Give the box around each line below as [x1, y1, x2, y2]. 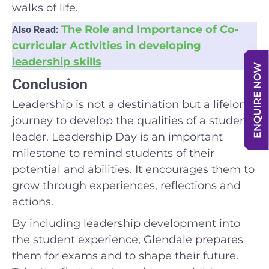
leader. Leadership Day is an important [12, 130, 223, 144]
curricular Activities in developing [12, 38, 201, 52]
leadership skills [12, 55, 101, 68]
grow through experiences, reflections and [12, 178, 241, 192]
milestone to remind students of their [12, 146, 214, 160]
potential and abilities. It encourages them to [12, 162, 255, 176]
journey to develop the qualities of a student [12, 113, 251, 127]
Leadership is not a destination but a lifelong [12, 97, 253, 111]
